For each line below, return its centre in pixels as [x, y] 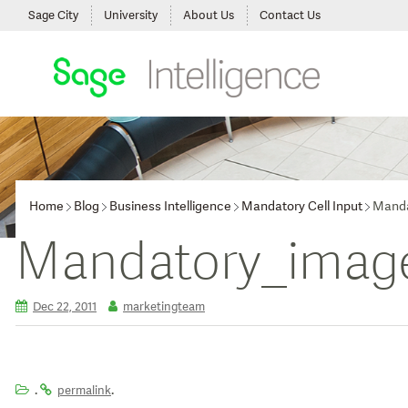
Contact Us [290, 15]
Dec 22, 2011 [65, 307]
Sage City [53, 15]
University [131, 15]
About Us [209, 15]
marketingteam [164, 307]
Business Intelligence [170, 206]
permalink [84, 390]
